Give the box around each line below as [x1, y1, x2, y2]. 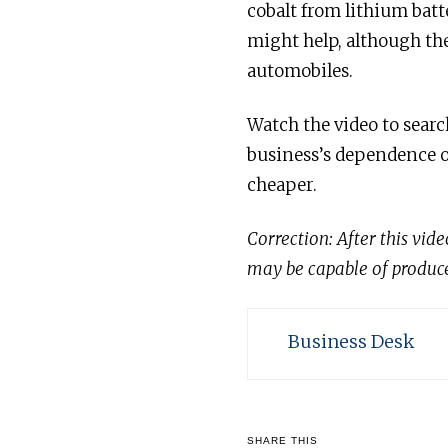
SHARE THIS [247, 434, 318, 446]
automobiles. [247, 60, 353, 83]
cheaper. [247, 174, 317, 197]
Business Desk [288, 330, 415, 354]
